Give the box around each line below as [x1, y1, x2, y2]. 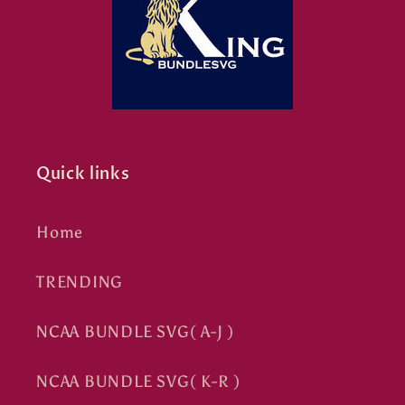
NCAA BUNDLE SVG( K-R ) [36, 372, 241, 392]
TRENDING [36, 272, 124, 293]
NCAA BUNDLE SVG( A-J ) [36, 322, 235, 343]
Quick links [36, 164, 130, 185]
